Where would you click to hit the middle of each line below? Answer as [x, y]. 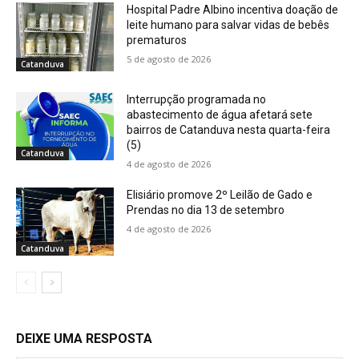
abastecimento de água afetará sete [220, 114]
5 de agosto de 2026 [169, 59]
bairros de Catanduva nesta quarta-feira [229, 129]
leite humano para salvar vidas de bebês [228, 25]
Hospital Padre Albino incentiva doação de [233, 10]
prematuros [157, 40]
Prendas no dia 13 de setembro [206, 210]
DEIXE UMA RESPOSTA [84, 339]
